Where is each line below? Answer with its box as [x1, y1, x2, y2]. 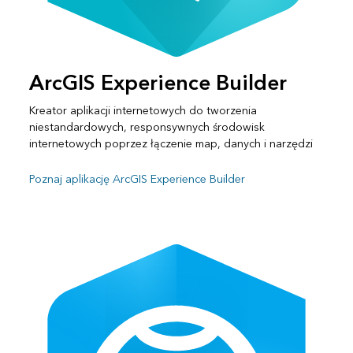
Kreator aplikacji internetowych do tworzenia [28, 100, 257, 121]
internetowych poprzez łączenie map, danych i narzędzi [28, 133, 313, 154]
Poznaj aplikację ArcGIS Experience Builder [28, 169, 245, 189]
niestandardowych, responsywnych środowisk [28, 117, 265, 137]
